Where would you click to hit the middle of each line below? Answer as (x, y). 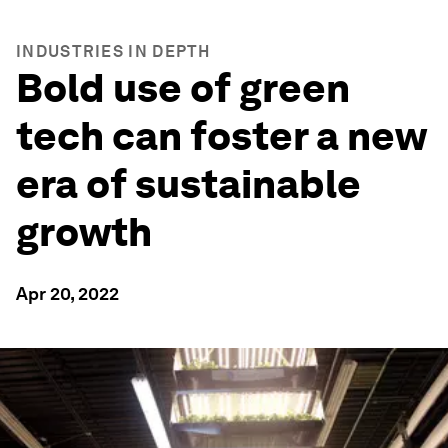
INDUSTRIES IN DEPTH (113, 51)
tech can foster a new (221, 136)
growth (84, 232)
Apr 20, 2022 (67, 293)
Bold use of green (183, 88)
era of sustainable (188, 184)
